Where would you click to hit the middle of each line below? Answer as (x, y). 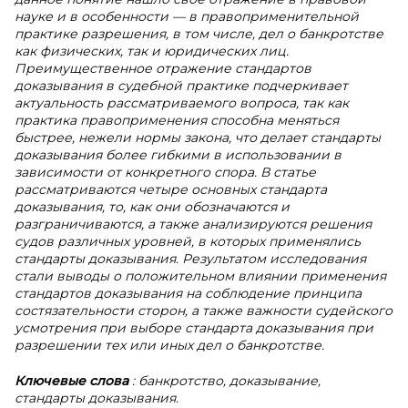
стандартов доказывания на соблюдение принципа (188, 293)
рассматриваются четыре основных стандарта (171, 189)
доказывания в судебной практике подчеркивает (181, 86)
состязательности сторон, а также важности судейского (204, 311)
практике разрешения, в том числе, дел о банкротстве (199, 34)
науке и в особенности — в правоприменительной (187, 16)
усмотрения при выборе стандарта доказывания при (194, 328)
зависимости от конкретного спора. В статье (165, 172)
